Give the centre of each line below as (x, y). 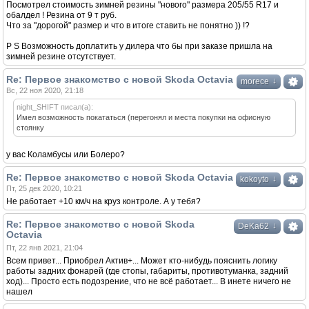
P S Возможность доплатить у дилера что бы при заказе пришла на (139, 46)
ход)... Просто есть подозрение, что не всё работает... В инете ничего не (149, 281)
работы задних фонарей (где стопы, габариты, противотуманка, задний (147, 271)
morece (255, 81)
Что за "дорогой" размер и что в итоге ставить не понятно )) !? (128, 26)
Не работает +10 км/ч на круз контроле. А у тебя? (103, 201)
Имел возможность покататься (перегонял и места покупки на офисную (143, 117)
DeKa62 (253, 226)
